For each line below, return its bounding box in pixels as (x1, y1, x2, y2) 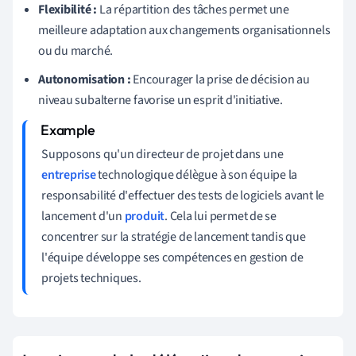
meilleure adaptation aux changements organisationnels (38, 21, 331, 39)
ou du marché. (38, 41, 114, 60)
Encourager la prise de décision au (130, 70, 310, 88)
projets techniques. (41, 269, 141, 287)
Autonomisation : (38, 70, 131, 88)
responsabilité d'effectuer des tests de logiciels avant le (41, 186, 325, 204)
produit (124, 207, 165, 225)
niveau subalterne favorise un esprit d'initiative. (38, 91, 283, 109)
